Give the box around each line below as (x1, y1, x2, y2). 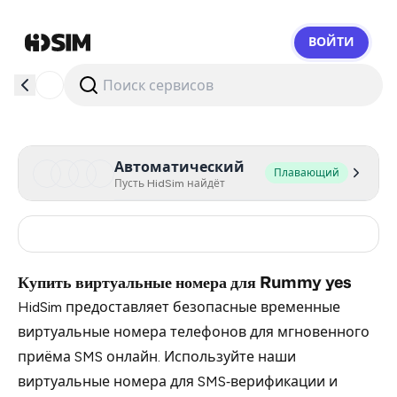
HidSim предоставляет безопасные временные (18, 299, 340, 315)
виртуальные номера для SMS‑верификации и (18, 373, 338, 390)
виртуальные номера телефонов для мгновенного (18, 323, 370, 340)
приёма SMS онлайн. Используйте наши (18, 348, 296, 365)
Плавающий (274, 167, 339, 179)
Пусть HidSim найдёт (114, 177, 225, 190)
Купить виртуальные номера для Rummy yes (18, 273, 352, 292)
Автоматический (114, 159, 245, 175)
